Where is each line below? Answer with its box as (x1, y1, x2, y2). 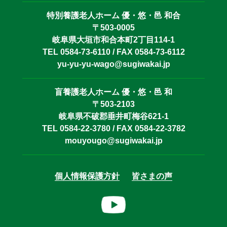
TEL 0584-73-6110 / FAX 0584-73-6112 (42, 47, 185, 56)
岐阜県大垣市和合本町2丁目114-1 (52, 35, 175, 44)
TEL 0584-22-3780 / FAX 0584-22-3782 (42, 124, 185, 133)
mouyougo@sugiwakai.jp (64, 136, 163, 145)
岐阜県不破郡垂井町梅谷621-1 (58, 111, 169, 121)
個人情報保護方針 (55, 171, 120, 180)
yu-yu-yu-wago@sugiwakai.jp (57, 59, 170, 68)
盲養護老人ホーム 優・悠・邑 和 (55, 87, 172, 96)
